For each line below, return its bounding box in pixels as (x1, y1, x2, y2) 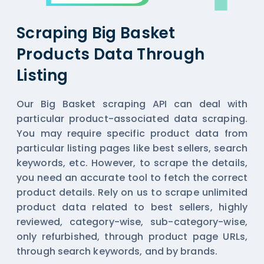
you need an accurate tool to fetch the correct (16, 170, 247, 184)
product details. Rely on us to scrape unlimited (16, 185, 247, 199)
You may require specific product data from (16, 126, 247, 140)
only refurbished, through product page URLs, (16, 229, 247, 243)
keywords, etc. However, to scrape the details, (16, 156, 247, 170)
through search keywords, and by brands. (16, 244, 217, 258)
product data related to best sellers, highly (16, 200, 247, 214)
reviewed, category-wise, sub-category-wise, (16, 214, 247, 229)
